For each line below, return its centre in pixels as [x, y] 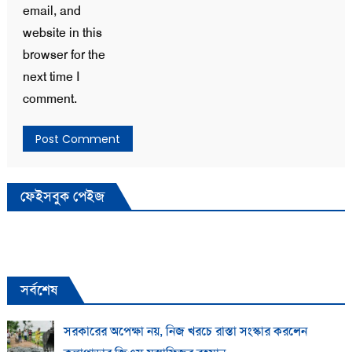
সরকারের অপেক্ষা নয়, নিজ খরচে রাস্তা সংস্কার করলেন [185, 331]
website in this [62, 32]
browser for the [64, 54]
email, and [51, 10]
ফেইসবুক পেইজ [62, 196]
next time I [51, 76]
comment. [49, 98]
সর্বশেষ [38, 290]
